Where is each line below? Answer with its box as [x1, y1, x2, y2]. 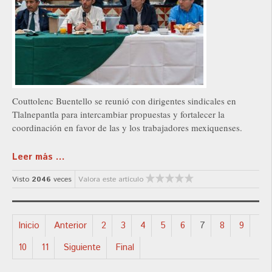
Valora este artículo [78, 174, 143, 185]
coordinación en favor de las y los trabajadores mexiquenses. [12, 121, 242, 134]
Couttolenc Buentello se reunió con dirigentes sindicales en [12, 95, 236, 107]
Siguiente [63, 241, 101, 254]
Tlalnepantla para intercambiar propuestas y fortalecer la [12, 108, 225, 121]
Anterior [54, 219, 87, 233]
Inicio [18, 219, 39, 233]
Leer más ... [12, 151, 65, 164]
